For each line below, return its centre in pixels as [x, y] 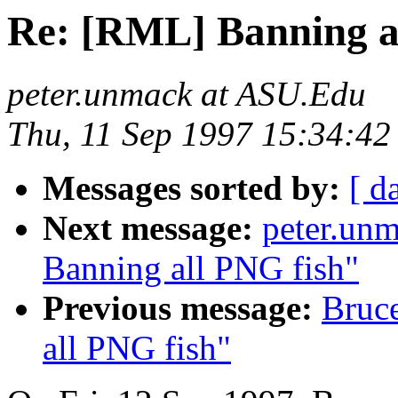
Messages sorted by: [191, 188]
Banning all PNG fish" [201, 268]
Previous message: [178, 308]
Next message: [148, 228]
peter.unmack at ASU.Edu [187, 94]
